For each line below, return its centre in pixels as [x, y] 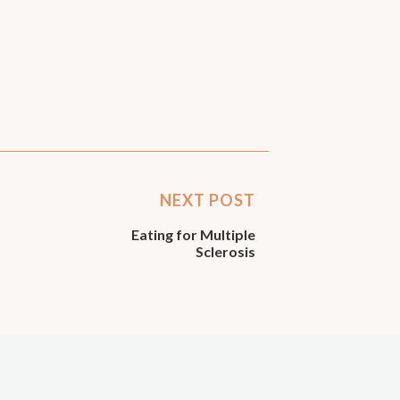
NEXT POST [207, 200]
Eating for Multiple [193, 234]
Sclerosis [225, 251]
